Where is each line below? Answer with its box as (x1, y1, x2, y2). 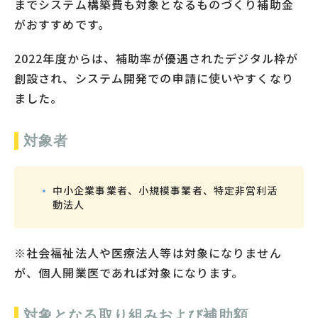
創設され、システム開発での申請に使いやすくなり (14, 69, 294, 87)
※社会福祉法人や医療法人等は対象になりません (14, 243, 282, 261)
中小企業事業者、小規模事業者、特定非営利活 (53, 182, 278, 197)
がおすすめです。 (14, 15, 110, 33)
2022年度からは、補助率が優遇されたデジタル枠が (14, 49, 298, 67)
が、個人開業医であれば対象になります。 (14, 263, 244, 281)
